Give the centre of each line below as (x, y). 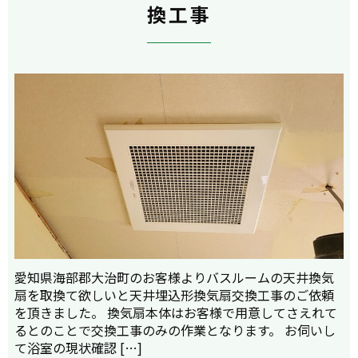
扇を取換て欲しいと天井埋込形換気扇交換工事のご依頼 (174, 294)
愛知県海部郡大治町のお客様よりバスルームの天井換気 (174, 277)
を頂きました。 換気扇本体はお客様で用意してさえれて (176, 312)
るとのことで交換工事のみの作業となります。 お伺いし (175, 330)
